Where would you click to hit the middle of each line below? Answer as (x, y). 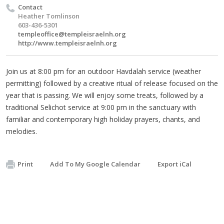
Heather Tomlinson (49, 16)
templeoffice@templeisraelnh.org (72, 34)
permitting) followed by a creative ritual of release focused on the (112, 83)
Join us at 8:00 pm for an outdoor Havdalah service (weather (103, 71)
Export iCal (174, 164)
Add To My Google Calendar (95, 164)
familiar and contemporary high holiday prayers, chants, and (103, 119)
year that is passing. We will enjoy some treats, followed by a (105, 95)
